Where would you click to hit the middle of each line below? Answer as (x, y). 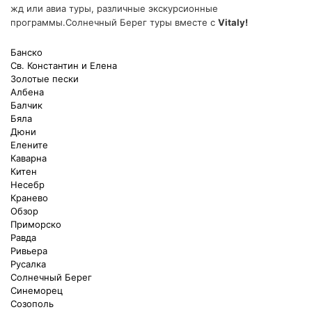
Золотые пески (45, 79)
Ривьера (29, 251)
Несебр (28, 185)
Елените (29, 145)
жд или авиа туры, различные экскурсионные (114, 8)
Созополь (32, 304)
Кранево (29, 198)
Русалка (28, 264)
